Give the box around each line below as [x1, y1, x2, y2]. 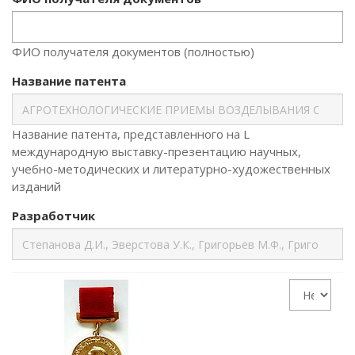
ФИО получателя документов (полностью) [12, 44, 254, 59]
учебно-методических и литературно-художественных [12, 161, 330, 177]
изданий [12, 178, 61, 194]
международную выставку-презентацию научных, [12, 143, 301, 159]
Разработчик [12, 208, 95, 223]
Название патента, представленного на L [12, 126, 250, 142]
